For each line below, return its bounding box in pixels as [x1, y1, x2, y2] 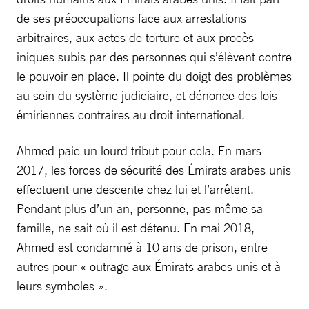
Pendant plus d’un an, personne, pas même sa [17, 200, 263, 216]
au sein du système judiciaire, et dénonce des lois [17, 87, 277, 103]
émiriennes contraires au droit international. [17, 106, 245, 122]
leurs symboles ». [17, 277, 108, 293]
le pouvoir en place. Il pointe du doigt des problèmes [17, 68, 292, 83]
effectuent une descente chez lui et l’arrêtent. [17, 181, 254, 197]
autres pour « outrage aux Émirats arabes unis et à [17, 258, 281, 274]
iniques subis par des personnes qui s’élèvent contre [17, 48, 292, 64]
